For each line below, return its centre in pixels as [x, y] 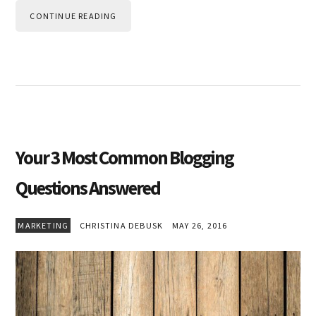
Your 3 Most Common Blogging [125, 158]
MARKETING [43, 226]
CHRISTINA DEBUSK [122, 226]
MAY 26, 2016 [196, 226]
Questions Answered [88, 188]
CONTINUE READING [73, 16]
